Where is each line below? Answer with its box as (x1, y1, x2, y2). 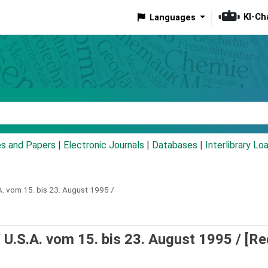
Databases (152, 139, 197, 151)
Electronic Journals (63, 139, 144, 151)
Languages (149, 12, 196, 23)
